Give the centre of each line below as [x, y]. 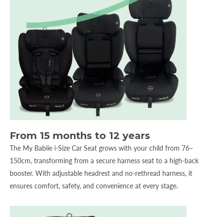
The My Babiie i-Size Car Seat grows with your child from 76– [101, 148]
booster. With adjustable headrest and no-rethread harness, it [101, 173]
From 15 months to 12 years [81, 135]
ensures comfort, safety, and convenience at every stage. [94, 186]
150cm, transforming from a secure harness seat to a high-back [104, 160]
